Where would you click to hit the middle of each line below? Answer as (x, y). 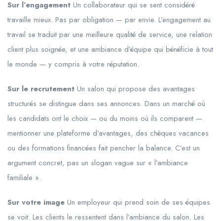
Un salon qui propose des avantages (135, 89)
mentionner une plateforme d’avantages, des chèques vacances (108, 133)
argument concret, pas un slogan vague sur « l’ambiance (98, 163)
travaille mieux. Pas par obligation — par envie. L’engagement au (109, 20)
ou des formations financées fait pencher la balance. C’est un (104, 148)
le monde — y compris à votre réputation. (73, 64)
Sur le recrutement (41, 89)
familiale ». (24, 178)
